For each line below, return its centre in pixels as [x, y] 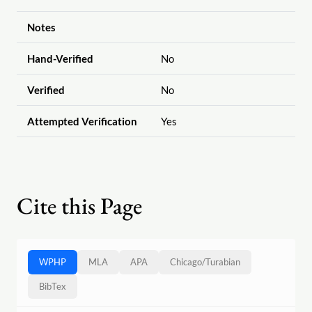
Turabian [223, 262]
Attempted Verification [82, 122]
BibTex [53, 287]
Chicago [186, 262]
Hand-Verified [60, 59]
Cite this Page [79, 206]
